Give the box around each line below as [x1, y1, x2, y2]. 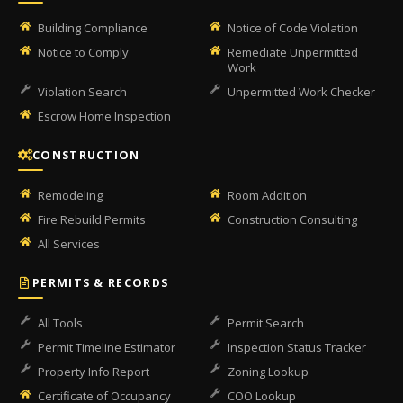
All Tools [38, 315, 83, 331]
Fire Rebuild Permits [38, 211, 146, 228]
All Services [38, 236, 100, 252]
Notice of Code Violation [228, 20, 358, 36]
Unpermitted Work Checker [228, 84, 375, 100]
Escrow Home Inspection [38, 108, 171, 124]
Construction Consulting [228, 211, 357, 228]
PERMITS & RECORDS [32, 275, 169, 291]
